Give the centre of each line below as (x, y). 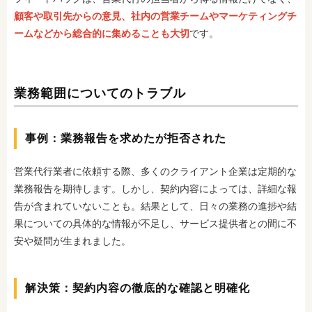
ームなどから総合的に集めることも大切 (102, 33)
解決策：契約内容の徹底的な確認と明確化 (138, 288)
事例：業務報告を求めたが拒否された (126, 138)
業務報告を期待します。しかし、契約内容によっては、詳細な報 (155, 189)
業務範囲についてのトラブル (100, 93)
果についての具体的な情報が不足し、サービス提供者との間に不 (155, 224)
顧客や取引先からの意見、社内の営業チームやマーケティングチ (155, 16)
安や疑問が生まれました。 (72, 241)
